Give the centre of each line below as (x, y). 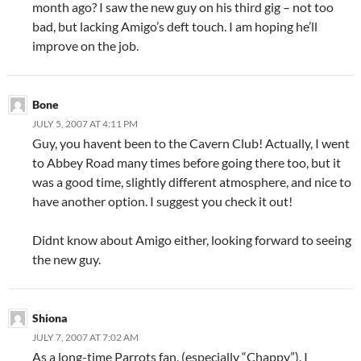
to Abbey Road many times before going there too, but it (187, 162)
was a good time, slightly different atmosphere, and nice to (192, 181)
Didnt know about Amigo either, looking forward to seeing (192, 239)
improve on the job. (85, 45)
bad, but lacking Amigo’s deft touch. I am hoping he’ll (175, 26)
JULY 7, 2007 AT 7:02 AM (85, 337)
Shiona (50, 317)
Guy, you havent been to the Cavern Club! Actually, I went (191, 143)
